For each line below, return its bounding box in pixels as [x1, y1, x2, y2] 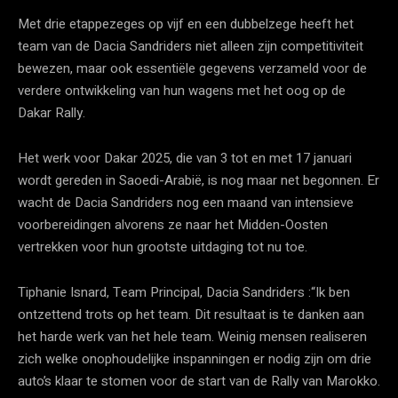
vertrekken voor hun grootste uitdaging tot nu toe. [18, 236, 307, 257]
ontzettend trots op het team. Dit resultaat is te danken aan [18, 304, 364, 324]
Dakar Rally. [18, 102, 85, 123]
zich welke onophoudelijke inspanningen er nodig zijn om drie [18, 348, 371, 369]
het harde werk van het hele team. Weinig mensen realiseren [18, 326, 367, 346]
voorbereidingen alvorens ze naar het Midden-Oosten [18, 214, 328, 235]
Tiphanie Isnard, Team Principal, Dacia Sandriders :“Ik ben [18, 282, 350, 302]
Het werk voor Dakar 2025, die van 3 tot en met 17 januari [18, 147, 352, 168]
